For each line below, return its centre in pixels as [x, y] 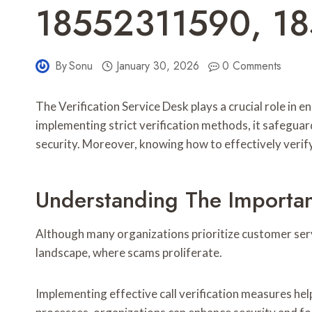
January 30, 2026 [157, 66]
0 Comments [252, 66]
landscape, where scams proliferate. [129, 253]
